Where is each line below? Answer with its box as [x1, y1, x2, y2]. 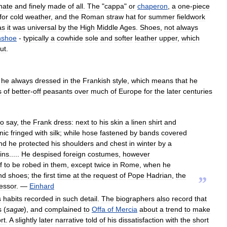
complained [45, 205, 82, 213]
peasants [43, 87, 72, 95]
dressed [35, 76, 61, 85]
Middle [97, 23, 118, 31]
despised [32, 149, 61, 158]
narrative [55, 215, 84, 224]
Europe [119, 87, 142, 95]
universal [27, 23, 56, 31]
